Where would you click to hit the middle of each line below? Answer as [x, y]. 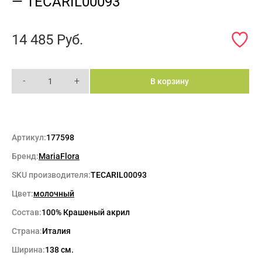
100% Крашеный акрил [86, 213]
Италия [56, 231]
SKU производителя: [51, 175]
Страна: [27, 231]
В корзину [170, 82]
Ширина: [28, 250]
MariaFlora [59, 156]
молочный [54, 194]
